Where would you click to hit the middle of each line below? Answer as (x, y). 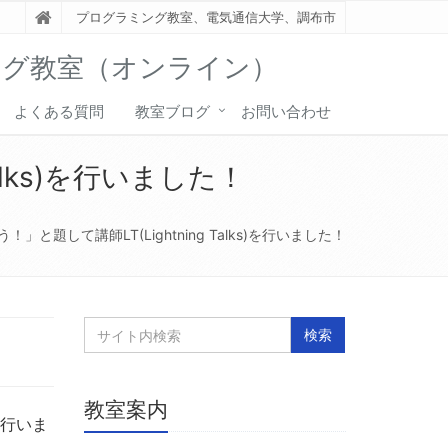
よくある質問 (59, 111)
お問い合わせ (286, 111)
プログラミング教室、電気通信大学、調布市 (205, 17)
